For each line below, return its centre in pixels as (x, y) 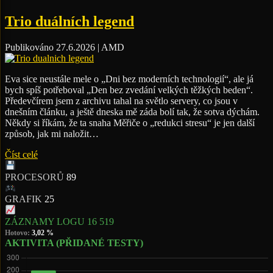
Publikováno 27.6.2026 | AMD (65, 48)
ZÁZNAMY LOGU (45, 221)
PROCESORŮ (34, 177)
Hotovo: (18, 232)
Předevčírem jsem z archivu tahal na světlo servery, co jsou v (121, 101)
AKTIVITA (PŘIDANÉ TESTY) (74, 243)
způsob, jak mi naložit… (52, 134)
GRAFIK (23, 199)
